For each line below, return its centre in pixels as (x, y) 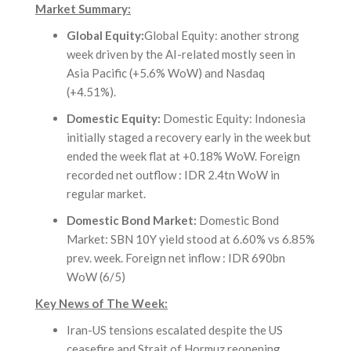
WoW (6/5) (96, 276)
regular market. (106, 193)
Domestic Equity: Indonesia (234, 118)
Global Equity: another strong (222, 35)
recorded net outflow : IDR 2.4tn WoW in (173, 174)
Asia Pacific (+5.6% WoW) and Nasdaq (166, 72)
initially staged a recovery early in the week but (189, 137)
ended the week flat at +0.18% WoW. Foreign (183, 156)
